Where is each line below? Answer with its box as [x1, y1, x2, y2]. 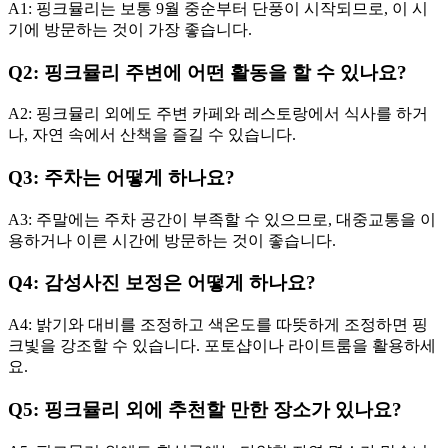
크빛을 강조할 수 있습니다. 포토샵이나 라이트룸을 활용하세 [8, 337, 436, 355]
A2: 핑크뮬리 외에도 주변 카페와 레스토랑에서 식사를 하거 [8, 105, 428, 123]
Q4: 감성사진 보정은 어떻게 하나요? [8, 272, 316, 294]
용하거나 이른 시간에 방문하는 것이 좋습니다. [8, 231, 336, 249]
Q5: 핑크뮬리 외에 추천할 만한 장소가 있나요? [8, 398, 402, 420]
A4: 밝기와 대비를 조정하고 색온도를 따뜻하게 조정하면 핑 [8, 316, 428, 334]
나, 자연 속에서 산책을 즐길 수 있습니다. [8, 126, 296, 144]
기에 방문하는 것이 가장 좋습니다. [8, 20, 252, 38]
